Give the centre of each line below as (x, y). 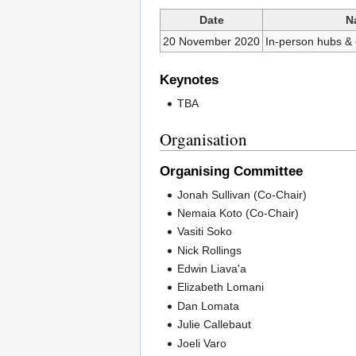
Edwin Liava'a (212, 269)
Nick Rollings (210, 250)
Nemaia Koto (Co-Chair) (238, 213)
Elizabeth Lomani (221, 287)
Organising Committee (231, 172)
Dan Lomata (209, 306)
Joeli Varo (202, 343)
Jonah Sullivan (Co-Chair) (242, 194)
